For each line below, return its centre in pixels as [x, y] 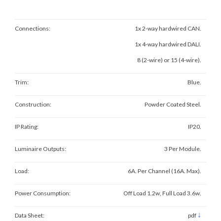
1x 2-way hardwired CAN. [168, 28]
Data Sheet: [30, 215]
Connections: [33, 28]
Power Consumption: [43, 193]
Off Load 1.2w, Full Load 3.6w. [162, 193]
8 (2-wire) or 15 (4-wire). [169, 60]
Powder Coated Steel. [173, 104]
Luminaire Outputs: [40, 149]
